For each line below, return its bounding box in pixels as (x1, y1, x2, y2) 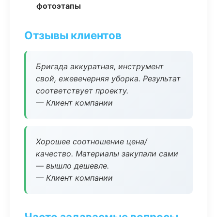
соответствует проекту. (36, 86, 128, 95)
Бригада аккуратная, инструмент (36, 62, 164, 71)
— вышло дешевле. (36, 161, 109, 170)
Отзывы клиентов (24, 29, 122, 42)
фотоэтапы (36, 1, 81, 11)
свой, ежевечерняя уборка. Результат (36, 74, 181, 83)
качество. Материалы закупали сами (36, 149, 178, 158)
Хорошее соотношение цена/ (36, 137, 147, 146)
